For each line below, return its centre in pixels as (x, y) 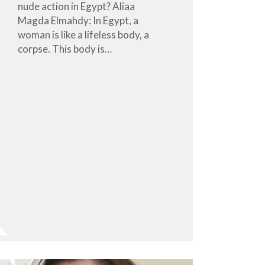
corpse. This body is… (65, 49)
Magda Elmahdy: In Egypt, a (78, 20)
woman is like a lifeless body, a (84, 34)
